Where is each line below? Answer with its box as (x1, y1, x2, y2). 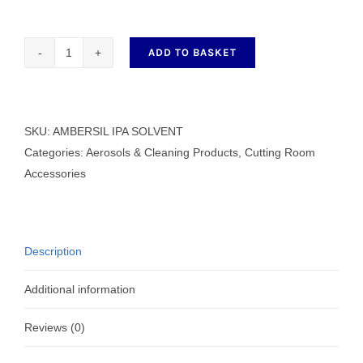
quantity (67, 139, 109, 153)
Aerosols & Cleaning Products (86, 145, 238, 159)
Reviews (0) (24, 320, 85, 334)
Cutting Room (245, 145, 315, 159)
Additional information (24, 282, 135, 296)
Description (24, 244, 82, 258)
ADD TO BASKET (148, 45, 237, 58)
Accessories (24, 166, 86, 180)
